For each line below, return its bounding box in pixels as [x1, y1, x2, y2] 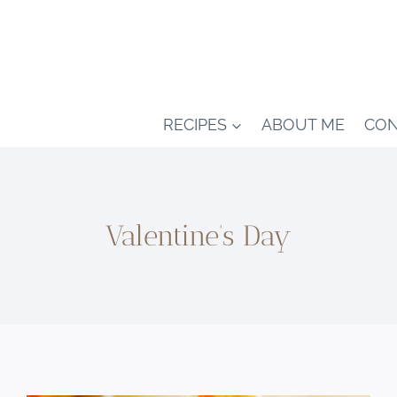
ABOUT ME [261, 114, 346, 134]
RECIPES [162, 114, 227, 134]
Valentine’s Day [105, 218, 292, 253]
